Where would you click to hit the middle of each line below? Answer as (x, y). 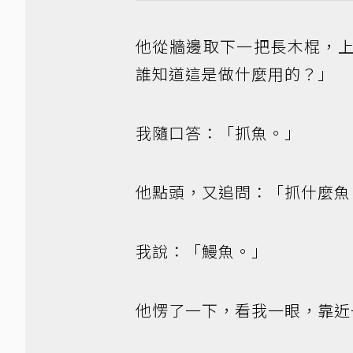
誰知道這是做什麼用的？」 (235, 74)
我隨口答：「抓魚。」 (218, 133)
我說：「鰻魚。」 (202, 251)
